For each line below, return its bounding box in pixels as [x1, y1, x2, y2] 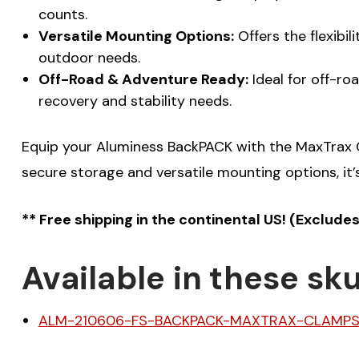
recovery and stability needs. [38, 91, 232, 111]
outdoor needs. [38, 47, 140, 67]
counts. [38, 4, 87, 24]
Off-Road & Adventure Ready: [38, 69, 248, 89]
